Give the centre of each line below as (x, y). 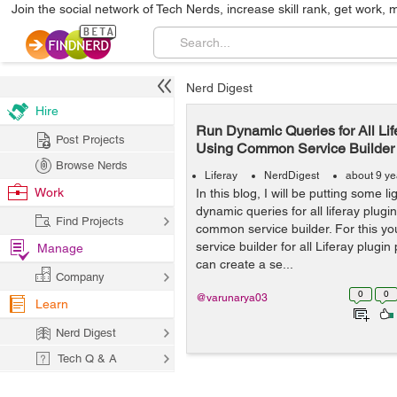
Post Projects (90, 140)
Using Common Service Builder (295, 148)
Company (80, 277)
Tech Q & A (87, 358)
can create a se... (245, 264)
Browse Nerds (92, 165)
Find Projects (90, 221)
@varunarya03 (232, 298)
